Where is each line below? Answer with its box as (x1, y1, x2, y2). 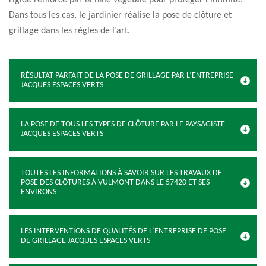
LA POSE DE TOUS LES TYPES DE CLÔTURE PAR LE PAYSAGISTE (21, 120, 225, 129)
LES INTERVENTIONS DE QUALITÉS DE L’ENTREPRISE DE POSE (21, 227, 226, 236)
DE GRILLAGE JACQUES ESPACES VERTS (21, 236, 150, 245)
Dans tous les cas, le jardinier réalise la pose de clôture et (9, 11, 232, 20)
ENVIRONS (21, 188, 56, 197)
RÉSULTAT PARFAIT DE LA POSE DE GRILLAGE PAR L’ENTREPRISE (21, 71, 233, 80)
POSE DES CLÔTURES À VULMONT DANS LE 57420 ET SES (21, 178, 210, 187)
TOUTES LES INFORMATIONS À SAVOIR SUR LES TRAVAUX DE (21, 169, 222, 178)
